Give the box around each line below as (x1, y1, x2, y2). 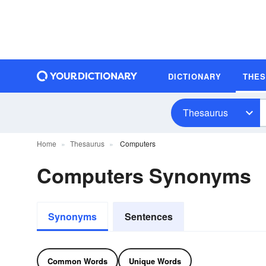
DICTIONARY (168, 70, 221, 82)
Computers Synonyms (37, 161, 251, 189)
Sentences (124, 210, 173, 223)
